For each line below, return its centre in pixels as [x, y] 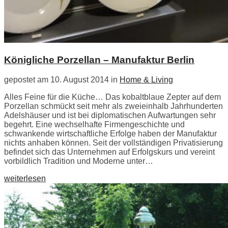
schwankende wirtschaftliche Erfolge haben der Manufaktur [110, 133]
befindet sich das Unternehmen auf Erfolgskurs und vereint [109, 152]
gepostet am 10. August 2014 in [62, 79]
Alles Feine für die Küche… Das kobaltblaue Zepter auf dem [112, 97]
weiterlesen [25, 178]
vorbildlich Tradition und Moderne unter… [79, 161]
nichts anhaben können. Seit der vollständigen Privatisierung [113, 142]
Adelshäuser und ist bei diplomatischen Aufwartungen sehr [110, 115]
